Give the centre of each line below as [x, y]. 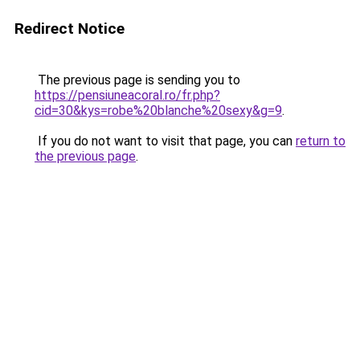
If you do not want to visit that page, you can [165, 141]
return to [321, 141]
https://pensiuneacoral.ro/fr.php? [127, 95]
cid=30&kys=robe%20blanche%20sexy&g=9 [158, 110]
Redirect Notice [70, 29]
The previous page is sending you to [137, 80]
